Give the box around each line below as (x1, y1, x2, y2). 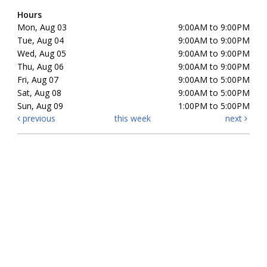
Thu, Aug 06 (17, 61, 64, 73)
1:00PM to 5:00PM (178, 100, 250, 112)
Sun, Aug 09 (17, 100, 63, 112)
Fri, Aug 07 (17, 74, 58, 86)
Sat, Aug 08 (17, 87, 61, 99)
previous (20, 113, 55, 125)
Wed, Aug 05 (17, 48, 66, 60)
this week (114, 113, 151, 125)
